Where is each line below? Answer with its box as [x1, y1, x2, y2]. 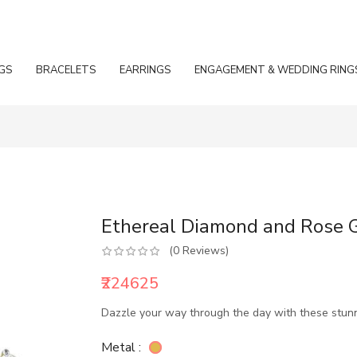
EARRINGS [120, 62, 171, 77]
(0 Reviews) [169, 243, 229, 259]
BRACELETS [36, 62, 96, 77]
